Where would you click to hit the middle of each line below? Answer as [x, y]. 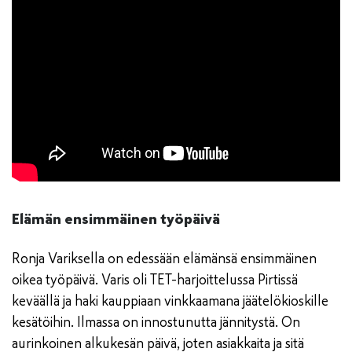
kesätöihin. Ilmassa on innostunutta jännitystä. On [156, 323]
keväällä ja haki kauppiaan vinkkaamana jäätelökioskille [170, 301]
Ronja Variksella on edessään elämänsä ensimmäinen [164, 259]
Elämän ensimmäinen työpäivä [116, 219]
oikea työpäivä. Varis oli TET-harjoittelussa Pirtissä [155, 280]
